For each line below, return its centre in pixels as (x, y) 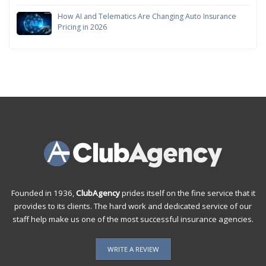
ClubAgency (98, 193)
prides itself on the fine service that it (187, 193)
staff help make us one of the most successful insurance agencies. (133, 219)
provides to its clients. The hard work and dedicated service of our (133, 206)
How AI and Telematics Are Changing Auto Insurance (147, 16)
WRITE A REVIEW (133, 249)
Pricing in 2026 (82, 27)
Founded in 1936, (43, 193)
